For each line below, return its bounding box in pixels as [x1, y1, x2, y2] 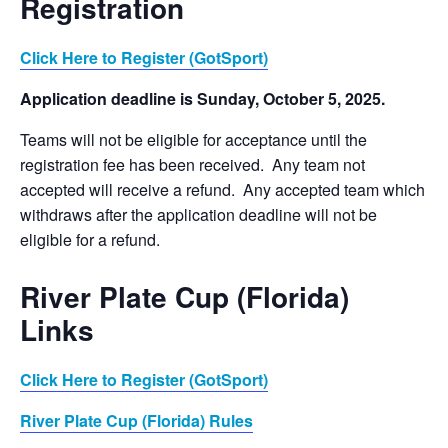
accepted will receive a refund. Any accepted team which [20, 178, 425, 202]
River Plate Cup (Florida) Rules [20, 409, 253, 433]
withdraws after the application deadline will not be [20, 203, 377, 227]
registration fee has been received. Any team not [20, 153, 365, 177]
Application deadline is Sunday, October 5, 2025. [20, 87, 393, 111]
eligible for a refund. [20, 228, 160, 252]
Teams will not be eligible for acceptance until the [20, 128, 367, 152]
